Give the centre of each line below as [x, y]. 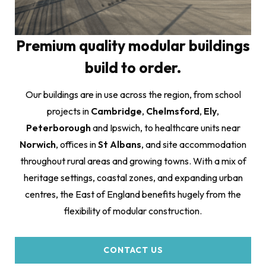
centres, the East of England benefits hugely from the [133, 194]
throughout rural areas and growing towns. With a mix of [133, 161]
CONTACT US [133, 250]
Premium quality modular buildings [133, 45]
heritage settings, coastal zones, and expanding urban [133, 177]
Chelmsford [173, 111]
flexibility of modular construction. [133, 210]
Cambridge [116, 111]
